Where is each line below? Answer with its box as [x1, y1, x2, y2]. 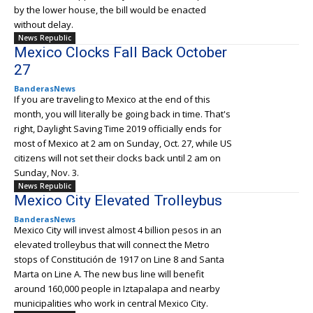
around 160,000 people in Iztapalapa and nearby [14, 282, 220, 295]
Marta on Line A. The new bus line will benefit [14, 268, 204, 280]
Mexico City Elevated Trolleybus [14, 192, 222, 209]
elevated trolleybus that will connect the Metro [14, 238, 210, 251]
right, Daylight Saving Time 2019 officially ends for [14, 122, 221, 135]
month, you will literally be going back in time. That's [14, 108, 231, 120]
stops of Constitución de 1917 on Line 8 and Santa [14, 253, 224, 265]
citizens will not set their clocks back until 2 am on [14, 152, 221, 164]
